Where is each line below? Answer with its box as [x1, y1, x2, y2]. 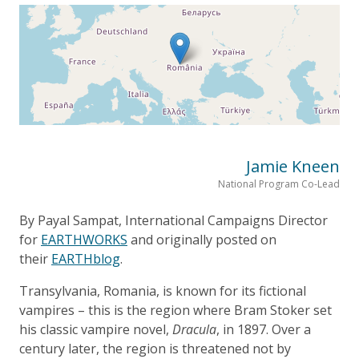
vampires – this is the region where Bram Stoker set [19, 301, 332, 319]
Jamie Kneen [246, 155, 340, 177]
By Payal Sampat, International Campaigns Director [19, 211, 328, 229]
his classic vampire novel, [19, 320, 172, 338]
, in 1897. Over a [216, 320, 311, 338]
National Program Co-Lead [218, 176, 340, 191]
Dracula [172, 320, 216, 338]
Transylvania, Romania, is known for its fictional [19, 281, 306, 300]
